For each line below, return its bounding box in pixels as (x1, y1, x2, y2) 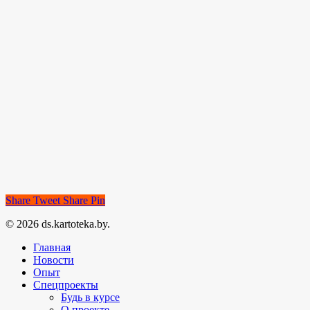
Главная (33, 241, 71, 253)
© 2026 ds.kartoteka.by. (6, 217, 110, 230)
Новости (33, 253, 74, 266)
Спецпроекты (33, 278, 98, 291)
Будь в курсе (61, 291, 120, 303)
